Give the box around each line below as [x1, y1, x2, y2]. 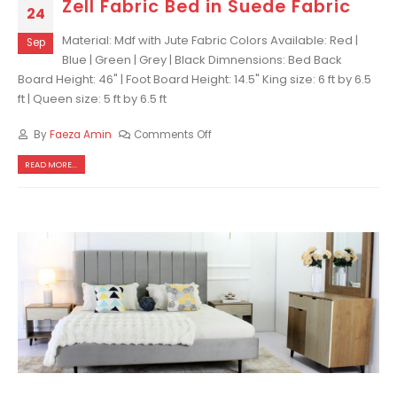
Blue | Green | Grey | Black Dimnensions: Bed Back [62, 51, 342, 68]
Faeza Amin [49, 128, 112, 143]
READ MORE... [25, 158, 78, 170]
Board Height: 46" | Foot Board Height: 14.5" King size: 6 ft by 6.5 [18, 70, 371, 88]
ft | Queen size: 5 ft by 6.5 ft [18, 90, 167, 107]
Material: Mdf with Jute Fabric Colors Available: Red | [62, 31, 358, 49]
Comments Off [134, 128, 213, 143]
